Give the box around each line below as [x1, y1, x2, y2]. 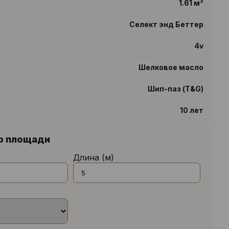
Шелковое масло [138, 63, 203, 72]
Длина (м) [73, 152, 114, 163]
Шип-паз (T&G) [147, 84, 203, 93]
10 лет [179, 106, 203, 114]
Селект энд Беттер [129, 20, 203, 29]
